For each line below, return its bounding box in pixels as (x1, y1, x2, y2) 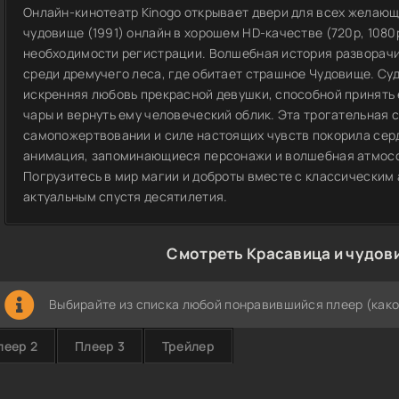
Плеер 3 (74, 338, 125, 354)
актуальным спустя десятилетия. (23, 188, 228, 205)
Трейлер (161, 338, 215, 354)
